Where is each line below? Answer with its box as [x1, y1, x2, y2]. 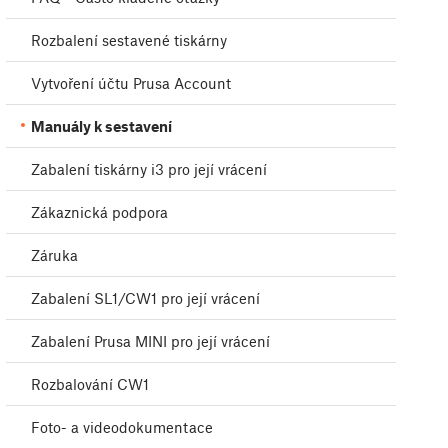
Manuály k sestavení [31, 117, 172, 136]
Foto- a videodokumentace [31, 418, 213, 437]
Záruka [31, 246, 78, 265]
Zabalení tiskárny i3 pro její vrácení [31, 160, 267, 179]
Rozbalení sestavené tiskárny [31, 31, 227, 50]
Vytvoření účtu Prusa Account [31, 74, 231, 93]
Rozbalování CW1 [31, 375, 149, 394]
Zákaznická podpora [31, 203, 168, 222]
